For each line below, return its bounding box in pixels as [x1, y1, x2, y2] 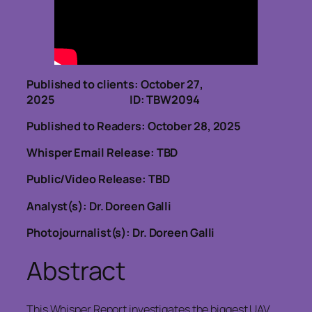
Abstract [26, 253, 126, 288]
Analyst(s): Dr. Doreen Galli [26, 198, 172, 214]
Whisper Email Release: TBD [26, 145, 178, 161]
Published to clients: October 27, [26, 76, 203, 92]
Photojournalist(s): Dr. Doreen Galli [26, 224, 215, 240]
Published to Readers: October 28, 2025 [26, 118, 242, 134]
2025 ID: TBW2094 [26, 91, 200, 107]
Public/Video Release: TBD [26, 171, 170, 187]
